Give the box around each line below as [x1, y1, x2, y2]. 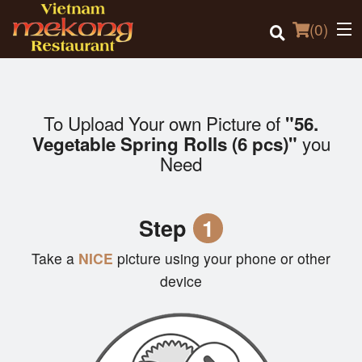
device [160, 271, 202, 292]
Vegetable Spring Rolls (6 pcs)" [32, 131, 297, 158]
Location [11, 168, 61, 183]
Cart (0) [56, 289, 90, 304]
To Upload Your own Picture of [44, 110, 285, 137]
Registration [11, 247, 81, 263]
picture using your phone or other [117, 248, 330, 269]
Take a [32, 248, 74, 269]
